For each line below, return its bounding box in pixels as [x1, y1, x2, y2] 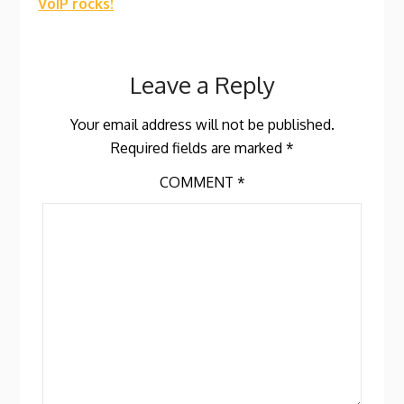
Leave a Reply [129, 69, 275, 99]
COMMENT [159, 172, 237, 191]
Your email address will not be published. [69, 115, 335, 133]
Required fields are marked [110, 138, 286, 157]
